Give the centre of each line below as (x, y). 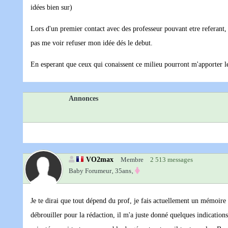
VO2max (100, 160)
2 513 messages (172, 160)
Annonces (83, 98)
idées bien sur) (51, 8)
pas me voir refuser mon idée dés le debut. (92, 43)
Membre (132, 160)
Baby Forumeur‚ (91, 171)
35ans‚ (124, 171)
